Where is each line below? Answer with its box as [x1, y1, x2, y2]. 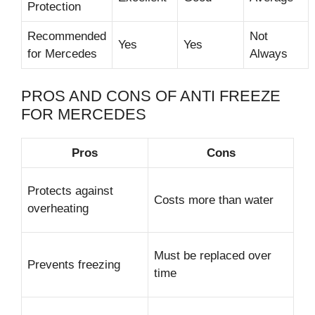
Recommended [27, 30, 106, 44]
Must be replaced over [154, 248, 271, 262]
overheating [27, 201, 89, 215]
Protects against [27, 184, 113, 198]
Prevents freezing [27, 257, 120, 271]
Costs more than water [154, 193, 274, 207]
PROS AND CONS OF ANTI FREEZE [21, 86, 281, 105]
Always [250, 47, 288, 61]
